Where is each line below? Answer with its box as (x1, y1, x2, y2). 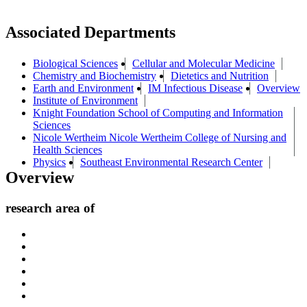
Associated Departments (5, 23, 175, 41)
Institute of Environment (33, 94, 138, 106)
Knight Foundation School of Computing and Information (33, 106, 283, 119)
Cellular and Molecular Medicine (132, 57, 275, 69)
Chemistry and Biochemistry (33, 69, 156, 82)
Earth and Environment (33, 82, 134, 94)
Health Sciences (33, 143, 102, 156)
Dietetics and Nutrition (171, 69, 269, 82)
